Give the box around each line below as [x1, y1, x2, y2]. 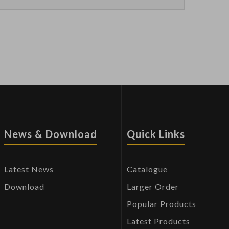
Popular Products [126, 199, 196, 209]
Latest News [4, 164, 54, 174]
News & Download [4, 128, 97, 141]
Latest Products [126, 216, 190, 226]
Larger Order [126, 181, 179, 192]
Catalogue [126, 164, 168, 174]
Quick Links [126, 128, 185, 141]
